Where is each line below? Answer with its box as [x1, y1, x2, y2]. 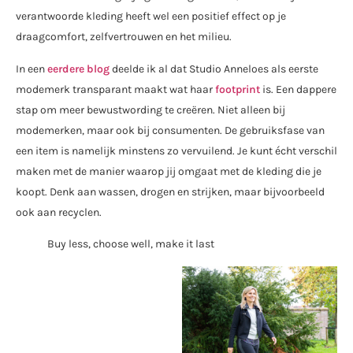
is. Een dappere [262, 82, 336, 96]
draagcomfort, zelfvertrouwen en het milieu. [16, 30, 232, 44]
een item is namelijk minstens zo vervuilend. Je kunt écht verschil [16, 143, 337, 158]
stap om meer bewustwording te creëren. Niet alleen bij [16, 102, 285, 117]
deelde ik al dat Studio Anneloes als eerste [110, 61, 318, 76]
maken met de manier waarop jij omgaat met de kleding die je [16, 164, 321, 178]
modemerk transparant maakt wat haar [16, 82, 215, 96]
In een [16, 61, 47, 76]
